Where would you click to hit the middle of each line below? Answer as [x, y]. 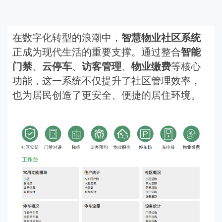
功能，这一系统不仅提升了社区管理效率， [107, 81]
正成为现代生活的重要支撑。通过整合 [97, 52]
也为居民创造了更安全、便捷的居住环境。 [107, 95]
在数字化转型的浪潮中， [67, 38]
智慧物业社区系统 [161, 38]
